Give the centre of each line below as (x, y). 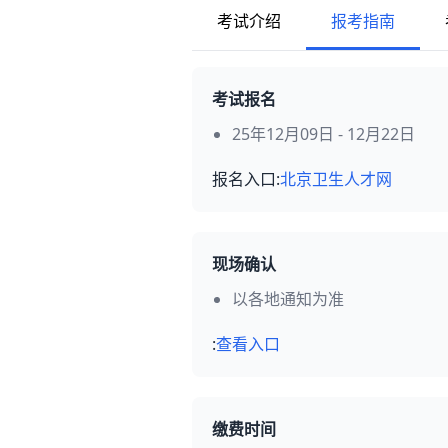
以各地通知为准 (288, 299)
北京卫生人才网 (336, 179)
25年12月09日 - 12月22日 (323, 134)
